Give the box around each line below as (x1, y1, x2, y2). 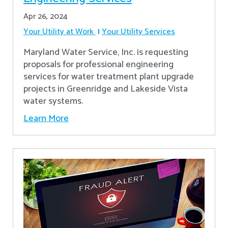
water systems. (23, 93, 83, 109)
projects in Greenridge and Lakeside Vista (23, 81, 188, 97)
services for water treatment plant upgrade (23, 69, 194, 84)
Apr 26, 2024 (23, 9, 68, 23)
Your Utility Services (102, 24, 175, 39)
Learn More (23, 110, 69, 126)
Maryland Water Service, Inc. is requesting (23, 44, 188, 60)
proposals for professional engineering (23, 56, 174, 72)
